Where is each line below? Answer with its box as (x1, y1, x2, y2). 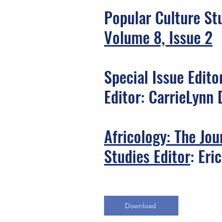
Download (124, 201, 156, 210)
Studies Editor (104, 144, 190, 167)
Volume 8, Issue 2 (104, 25, 213, 49)
